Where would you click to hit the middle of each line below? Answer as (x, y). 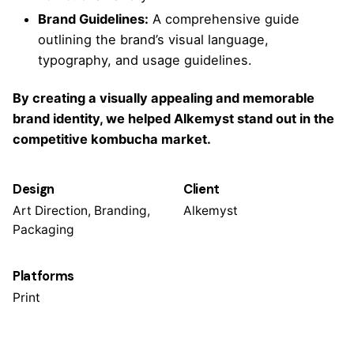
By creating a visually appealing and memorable (164, 98)
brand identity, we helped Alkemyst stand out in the (173, 118)
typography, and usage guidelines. (145, 60)
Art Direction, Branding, (81, 210)
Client (202, 189)
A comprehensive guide (224, 19)
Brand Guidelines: (93, 19)
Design (34, 189)
